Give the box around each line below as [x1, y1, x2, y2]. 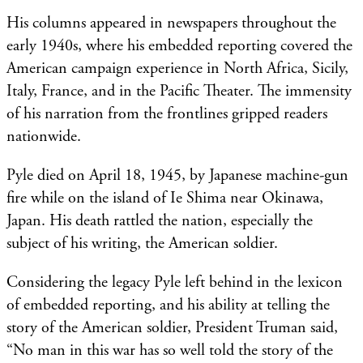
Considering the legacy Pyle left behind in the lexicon [6, 271, 343, 293]
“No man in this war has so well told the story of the [6, 340, 333, 361]
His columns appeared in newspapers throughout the [6, 12, 336, 33]
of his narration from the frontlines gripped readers [6, 103, 327, 124]
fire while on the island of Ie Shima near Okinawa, [6, 187, 323, 208]
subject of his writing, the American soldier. [6, 233, 278, 254]
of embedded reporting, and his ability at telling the [6, 294, 330, 315]
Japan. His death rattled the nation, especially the [6, 210, 313, 231]
